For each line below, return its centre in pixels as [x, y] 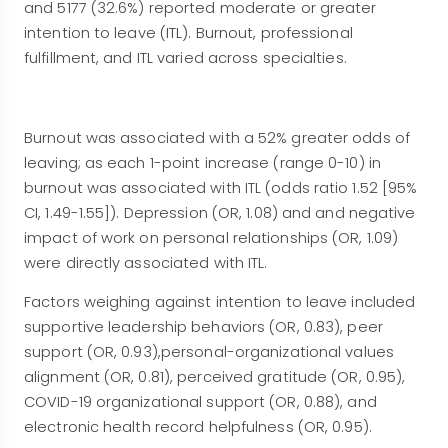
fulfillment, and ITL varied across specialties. [185, 57]
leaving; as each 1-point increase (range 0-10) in [202, 162]
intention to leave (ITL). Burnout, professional [188, 32]
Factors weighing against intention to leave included [220, 301]
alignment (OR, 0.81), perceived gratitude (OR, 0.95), [215, 376]
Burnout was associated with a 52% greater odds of [217, 137]
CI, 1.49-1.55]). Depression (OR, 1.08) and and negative [220, 212]
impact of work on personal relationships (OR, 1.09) [211, 237]
